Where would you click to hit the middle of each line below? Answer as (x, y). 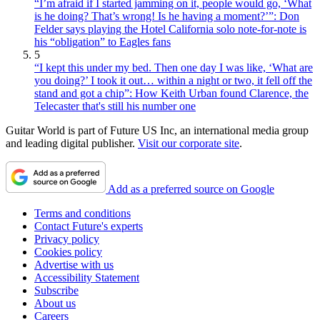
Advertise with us (74, 264)
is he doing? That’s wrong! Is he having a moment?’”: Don (167, 16)
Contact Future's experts (89, 226)
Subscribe (56, 290)
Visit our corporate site (189, 143)
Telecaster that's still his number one (115, 106)
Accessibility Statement (87, 277)
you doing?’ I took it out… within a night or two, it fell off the (173, 80)
